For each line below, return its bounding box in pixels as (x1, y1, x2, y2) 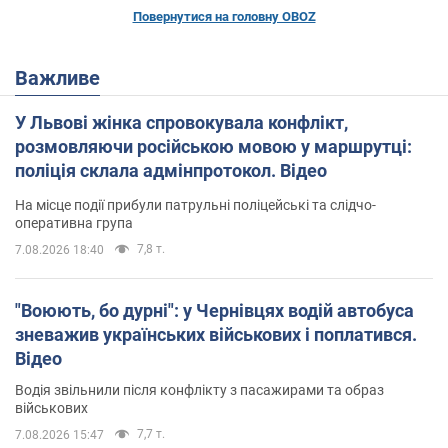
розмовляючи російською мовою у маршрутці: (15, 135, 412, 157)
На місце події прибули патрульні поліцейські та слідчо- (15, 196, 376, 213)
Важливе (28, 65, 100, 90)
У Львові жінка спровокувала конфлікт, (15, 111, 348, 133)
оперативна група (15, 214, 133, 231)
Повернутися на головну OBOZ (132, 8, 316, 24)
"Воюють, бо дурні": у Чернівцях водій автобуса (15, 299, 414, 321)
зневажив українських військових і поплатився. (15, 323, 417, 345)
